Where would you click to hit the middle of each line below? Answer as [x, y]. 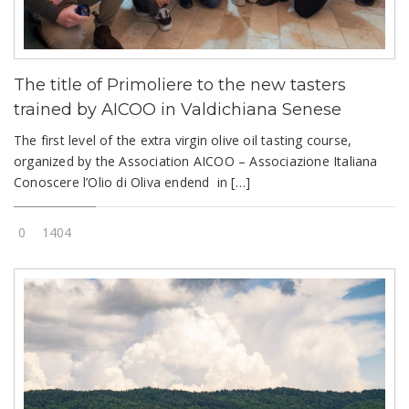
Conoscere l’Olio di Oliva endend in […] [132, 182]
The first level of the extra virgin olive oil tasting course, [183, 140]
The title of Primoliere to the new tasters [180, 84]
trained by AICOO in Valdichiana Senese [178, 109]
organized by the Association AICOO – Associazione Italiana [196, 161]
